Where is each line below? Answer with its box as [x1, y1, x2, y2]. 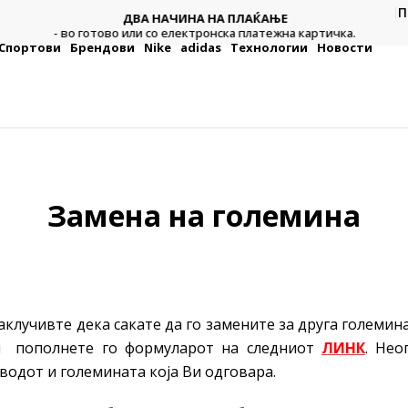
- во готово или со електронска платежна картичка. [53, 24, 355, 41]
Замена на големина [47, 196, 361, 235]
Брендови [69, 38, 135, 56]
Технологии [229, 38, 308, 56]
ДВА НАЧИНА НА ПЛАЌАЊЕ [121, 9, 287, 26]
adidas [179, 38, 221, 56]
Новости [316, 38, 372, 56]
